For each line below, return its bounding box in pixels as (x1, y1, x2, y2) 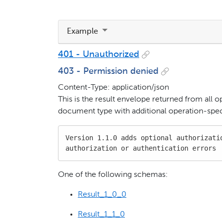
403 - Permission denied (58, 66, 159, 76)
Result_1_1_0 (78, 211, 125, 219)
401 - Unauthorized (58, 50, 139, 59)
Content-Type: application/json (58, 84, 169, 92)
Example (67, 27, 100, 36)
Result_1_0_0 (78, 191, 126, 199)
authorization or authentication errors (65, 144, 216, 153)
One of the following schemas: (58, 171, 168, 179)
